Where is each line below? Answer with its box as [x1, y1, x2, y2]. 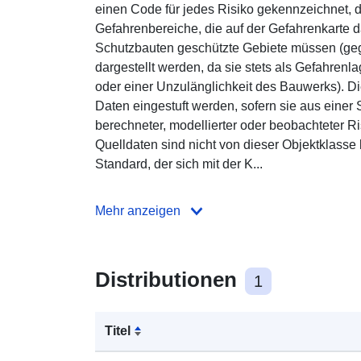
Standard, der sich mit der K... [95, 156, 263, 171]
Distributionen [95, 267, 243, 292]
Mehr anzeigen [95, 203, 180, 218]
